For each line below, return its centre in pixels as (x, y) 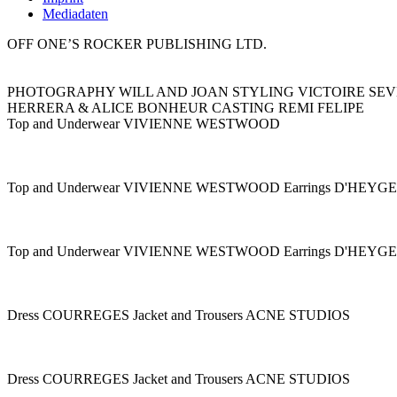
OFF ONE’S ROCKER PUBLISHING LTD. (137, 44)
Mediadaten (75, 14)
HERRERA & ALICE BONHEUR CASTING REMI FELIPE (186, 108)
